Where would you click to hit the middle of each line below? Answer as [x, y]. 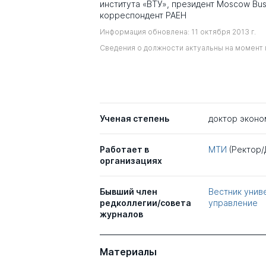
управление [233, 202]
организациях [131, 160]
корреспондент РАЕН [143, 15]
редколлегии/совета [145, 202]
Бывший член [129, 191]
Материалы [128, 251]
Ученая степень [134, 118]
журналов [121, 214]
